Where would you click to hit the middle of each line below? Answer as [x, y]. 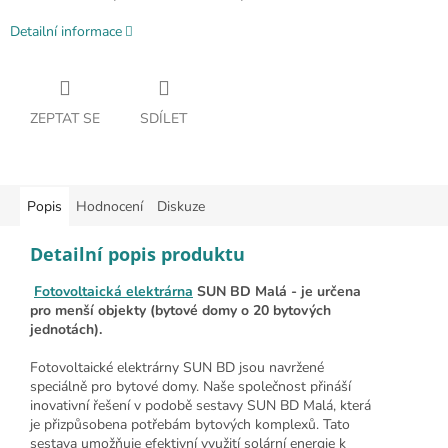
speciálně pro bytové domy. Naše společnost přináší [190, 386]
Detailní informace [66, 31]
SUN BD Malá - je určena [277, 291]
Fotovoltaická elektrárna [113, 291]
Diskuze [181, 206]
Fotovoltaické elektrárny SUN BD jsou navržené [177, 367]
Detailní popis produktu [137, 253]
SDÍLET [163, 118]
